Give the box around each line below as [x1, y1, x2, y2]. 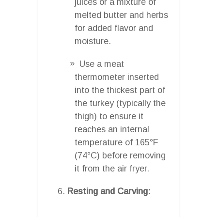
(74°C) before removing [75, 150, 166, 160]
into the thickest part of [75, 85, 165, 95]
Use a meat [79, 59, 124, 69]
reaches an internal [75, 124, 149, 134]
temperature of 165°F [75, 137, 158, 147]
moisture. [75, 36, 111, 46]
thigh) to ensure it [75, 111, 143, 121]
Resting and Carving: [67, 186, 151, 196]
